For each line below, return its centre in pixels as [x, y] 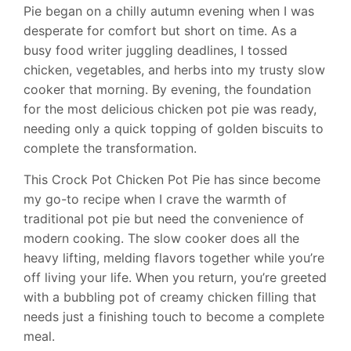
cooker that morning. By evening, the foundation [167, 89]
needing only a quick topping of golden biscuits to [174, 128]
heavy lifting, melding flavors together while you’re [174, 258]
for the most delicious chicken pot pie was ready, [170, 109]
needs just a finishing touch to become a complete [174, 317]
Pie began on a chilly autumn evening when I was [169, 11]
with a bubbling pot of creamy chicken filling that [170, 297]
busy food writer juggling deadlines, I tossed [156, 50]
